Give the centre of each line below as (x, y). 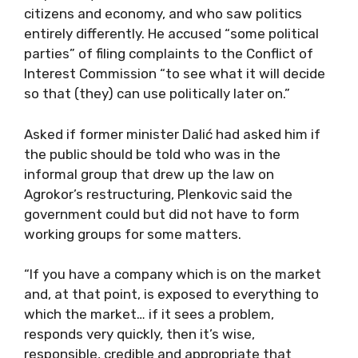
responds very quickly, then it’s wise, (139, 334)
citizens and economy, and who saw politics (163, 14)
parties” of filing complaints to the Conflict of (169, 54)
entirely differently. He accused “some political (171, 34)
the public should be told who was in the (152, 154)
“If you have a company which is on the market (173, 274)
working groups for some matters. (133, 234)
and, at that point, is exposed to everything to (171, 294)
